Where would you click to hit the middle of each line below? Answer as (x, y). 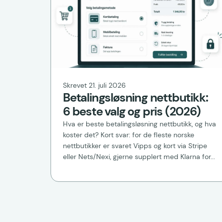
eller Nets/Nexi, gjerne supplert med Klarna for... (139, 157)
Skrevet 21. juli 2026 (94, 85)
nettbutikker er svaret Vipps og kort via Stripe (135, 146)
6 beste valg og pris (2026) (132, 111)
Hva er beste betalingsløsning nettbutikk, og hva (139, 124)
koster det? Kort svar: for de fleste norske (129, 135)
